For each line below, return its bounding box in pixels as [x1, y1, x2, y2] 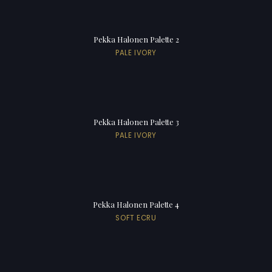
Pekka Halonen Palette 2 [93, 33, 179, 44]
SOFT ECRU [115, 212, 157, 223]
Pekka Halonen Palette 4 [93, 199, 179, 209]
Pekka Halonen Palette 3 [93, 116, 179, 127]
